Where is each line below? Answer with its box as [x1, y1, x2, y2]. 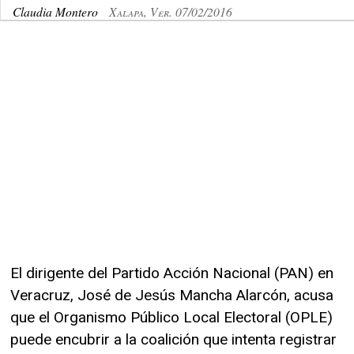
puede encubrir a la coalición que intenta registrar [10, 330, 337, 348]
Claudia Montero [13, 2, 101, 20]
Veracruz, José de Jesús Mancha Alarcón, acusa [10, 285, 333, 304]
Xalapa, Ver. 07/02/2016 [109, 2, 232, 20]
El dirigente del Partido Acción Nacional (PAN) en [10, 263, 333, 282]
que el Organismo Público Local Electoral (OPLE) [10, 307, 333, 326]
